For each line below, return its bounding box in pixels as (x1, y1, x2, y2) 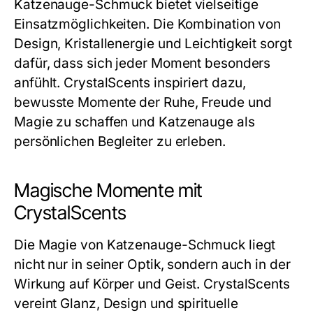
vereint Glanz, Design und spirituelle (14, 296, 238, 312)
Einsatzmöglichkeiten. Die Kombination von (14, 16, 282, 32)
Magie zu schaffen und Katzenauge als (14, 114, 255, 130)
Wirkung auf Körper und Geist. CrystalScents (14, 276, 290, 292)
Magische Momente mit (14, 179, 203, 202)
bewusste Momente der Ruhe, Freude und (14, 94, 272, 110)
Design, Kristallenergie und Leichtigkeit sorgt (14, 36, 292, 52)
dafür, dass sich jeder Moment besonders (14, 55, 271, 71)
